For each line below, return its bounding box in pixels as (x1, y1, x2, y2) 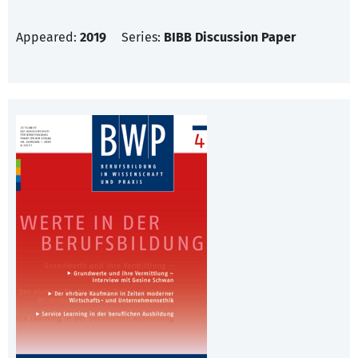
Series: (121, 30, 164, 46)
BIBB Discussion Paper (164, 30, 296, 46)
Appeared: (16, 30, 80, 46)
